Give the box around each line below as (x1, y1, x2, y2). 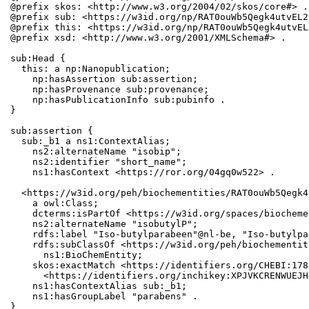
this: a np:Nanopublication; (10, 63, 171, 74)
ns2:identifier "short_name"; (10, 157, 188, 168)
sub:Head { (10, 53, 66, 64)
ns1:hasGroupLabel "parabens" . (10, 291, 199, 302)
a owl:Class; (10, 198, 99, 209)
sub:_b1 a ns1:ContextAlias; (10, 136, 171, 147)
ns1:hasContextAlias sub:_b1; (10, 281, 188, 292)
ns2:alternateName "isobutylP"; (10, 219, 199, 230)
